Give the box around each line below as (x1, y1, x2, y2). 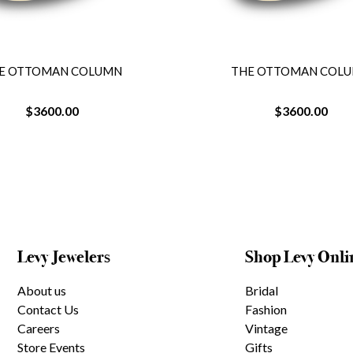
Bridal (245, 283, 279, 298)
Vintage (245, 321, 288, 336)
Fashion (245, 302, 288, 317)
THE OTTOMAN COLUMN (23, 64, 164, 78)
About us (17, 283, 67, 298)
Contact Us (17, 302, 80, 317)
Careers (17, 321, 61, 336)
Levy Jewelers (17, 247, 111, 267)
